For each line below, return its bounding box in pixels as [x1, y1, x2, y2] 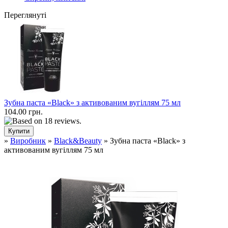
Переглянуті [4, 11, 46, 20]
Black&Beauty [54, 136, 102, 146]
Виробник [10, 136, 46, 146]
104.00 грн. [4, 107, 43, 117]
